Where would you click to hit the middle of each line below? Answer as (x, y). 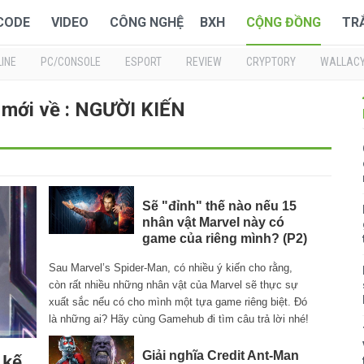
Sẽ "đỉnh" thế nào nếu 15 (219, 206)
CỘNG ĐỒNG (284, 22)
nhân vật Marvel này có (213, 223)
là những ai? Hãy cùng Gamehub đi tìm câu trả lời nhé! (179, 319)
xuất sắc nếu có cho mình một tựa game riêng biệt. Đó (178, 302)
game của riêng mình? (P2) (224, 239)
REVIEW (204, 62)
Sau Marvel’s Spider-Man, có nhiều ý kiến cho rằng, (171, 268)
